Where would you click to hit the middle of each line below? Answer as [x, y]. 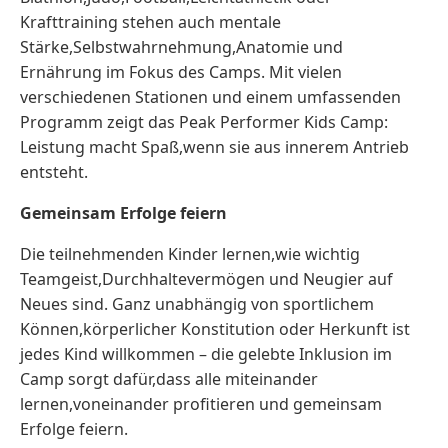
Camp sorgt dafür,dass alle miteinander [169, 379]
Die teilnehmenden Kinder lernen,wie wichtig [190, 254]
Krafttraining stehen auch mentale [150, 22]
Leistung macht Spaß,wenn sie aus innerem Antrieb [214, 147]
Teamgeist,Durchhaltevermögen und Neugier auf [206, 279]
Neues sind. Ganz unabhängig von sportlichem [197, 304]
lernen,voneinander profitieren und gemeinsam [201, 404]
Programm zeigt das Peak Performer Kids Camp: [204, 122]
